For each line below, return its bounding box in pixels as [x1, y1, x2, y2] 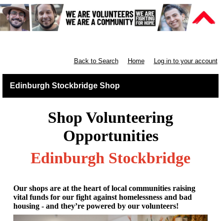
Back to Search [74, 57, 118, 65]
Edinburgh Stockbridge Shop [10, 81, 120, 90]
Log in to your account [153, 57, 218, 65]
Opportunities [63, 127, 158, 145]
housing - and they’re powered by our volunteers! [13, 202, 179, 211]
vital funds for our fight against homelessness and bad [13, 193, 192, 202]
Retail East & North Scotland [3, 35, 177, 50]
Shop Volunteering [48, 109, 173, 127]
